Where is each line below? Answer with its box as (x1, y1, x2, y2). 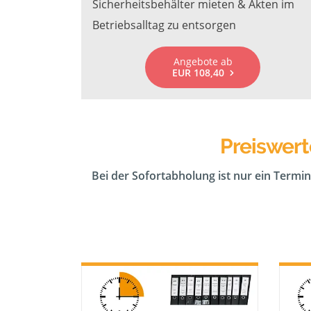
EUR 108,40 (171, 66, 224, 79)
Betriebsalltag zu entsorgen (92, 17, 236, 33)
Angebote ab (173, 55, 233, 68)
